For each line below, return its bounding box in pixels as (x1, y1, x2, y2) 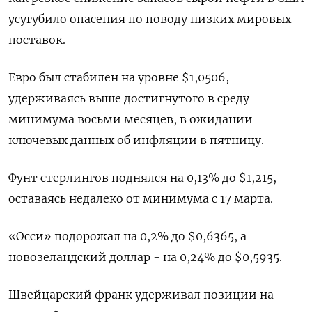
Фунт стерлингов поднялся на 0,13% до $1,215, (8, 171, 276, 185)
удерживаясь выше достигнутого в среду (8, 91, 249, 106)
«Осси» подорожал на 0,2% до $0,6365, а (8, 229, 247, 244)
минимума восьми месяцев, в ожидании (8, 112, 253, 127)
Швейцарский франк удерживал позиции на (8, 288, 274, 302)
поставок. (8, 33, 65, 47)
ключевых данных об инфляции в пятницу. (8, 133, 264, 148)
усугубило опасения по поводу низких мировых (8, 12, 291, 26)
